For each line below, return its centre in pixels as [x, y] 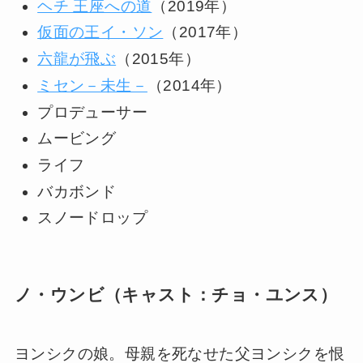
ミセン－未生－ [92, 85]
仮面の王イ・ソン [100, 32]
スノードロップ [92, 218]
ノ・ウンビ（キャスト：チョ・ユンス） [176, 295]
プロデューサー [92, 112]
